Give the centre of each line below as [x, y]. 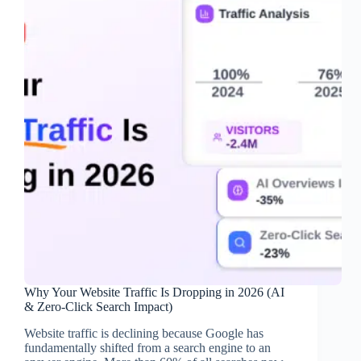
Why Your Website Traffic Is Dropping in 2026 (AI [154, 293]
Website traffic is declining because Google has [144, 334]
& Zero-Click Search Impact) [98, 307]
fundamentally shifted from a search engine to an [147, 348]
